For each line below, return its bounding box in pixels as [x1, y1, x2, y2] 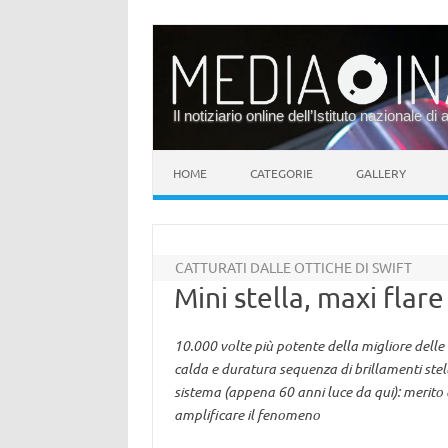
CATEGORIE [250, 165, 313, 181]
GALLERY [356, 165, 406, 181]
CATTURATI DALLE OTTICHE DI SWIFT [175, 258, 413, 276]
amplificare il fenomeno [173, 405, 320, 424]
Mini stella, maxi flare [173, 281, 444, 314]
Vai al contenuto [153, 148, 257, 166]
